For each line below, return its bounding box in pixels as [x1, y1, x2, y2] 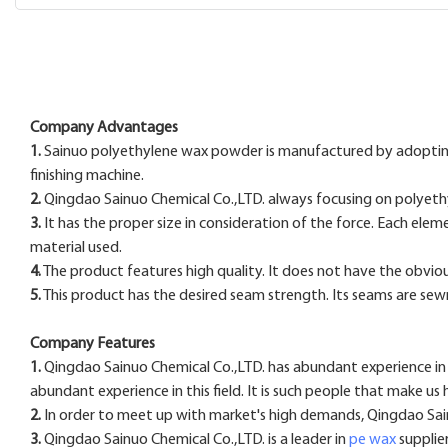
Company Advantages [30, 119, 178, 136]
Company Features [30, 335, 155, 352]
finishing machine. [30, 167, 144, 184]
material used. [30, 239, 122, 256]
